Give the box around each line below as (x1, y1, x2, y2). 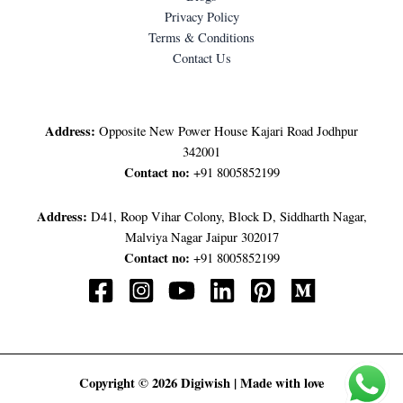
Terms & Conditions (148, 28, 255, 46)
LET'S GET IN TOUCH (131, 77, 272, 97)
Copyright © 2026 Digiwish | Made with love (79, 373, 324, 392)
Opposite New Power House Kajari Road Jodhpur (95, 122, 358, 140)
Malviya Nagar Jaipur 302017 (124, 228, 279, 246)
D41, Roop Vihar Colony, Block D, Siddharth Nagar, (86, 208, 367, 225)
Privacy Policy (164, 7, 239, 25)
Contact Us (172, 49, 231, 67)
